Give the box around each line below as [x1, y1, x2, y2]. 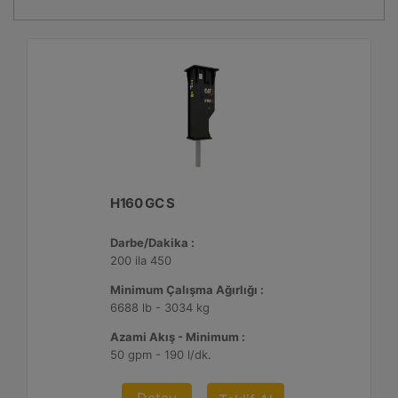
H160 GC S [110, 195, 175, 211]
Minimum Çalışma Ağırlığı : [110, 283, 264, 297]
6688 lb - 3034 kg [110, 300, 210, 314]
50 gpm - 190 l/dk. [110, 347, 211, 362]
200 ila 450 [110, 253, 171, 267]
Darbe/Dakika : [110, 235, 195, 250]
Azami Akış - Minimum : [110, 330, 245, 344]
